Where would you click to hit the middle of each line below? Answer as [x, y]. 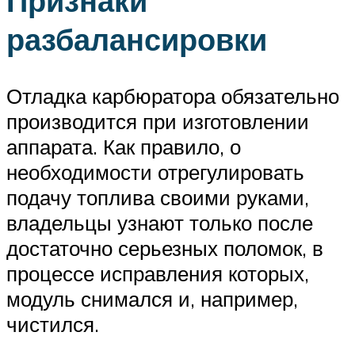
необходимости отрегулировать [155, 172]
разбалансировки [137, 39]
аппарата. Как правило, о [124, 147]
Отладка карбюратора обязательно [173, 96]
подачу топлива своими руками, [158, 198]
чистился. [53, 324]
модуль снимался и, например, [152, 299]
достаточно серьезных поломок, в [165, 248]
